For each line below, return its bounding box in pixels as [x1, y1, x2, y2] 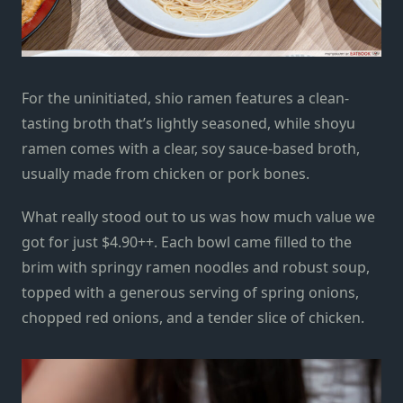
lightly [157, 112, 198, 133]
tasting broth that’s [22, 112, 157, 133]
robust [282, 256, 328, 277]
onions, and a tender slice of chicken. [109, 307, 364, 327]
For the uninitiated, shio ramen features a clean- [22, 87, 349, 108]
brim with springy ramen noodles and [22, 256, 282, 277]
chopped [22, 307, 85, 327]
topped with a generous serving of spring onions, [22, 282, 359, 302]
